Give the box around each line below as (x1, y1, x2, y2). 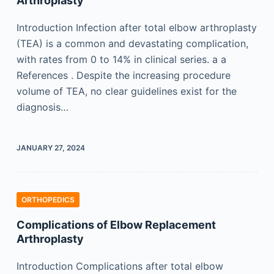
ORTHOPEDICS (21, 195, 75, 204)
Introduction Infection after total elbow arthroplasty (16, 21, 257, 34)
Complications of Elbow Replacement (16, 218, 216, 231)
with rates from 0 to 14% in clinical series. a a (16, 53, 226, 65)
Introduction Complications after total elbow (16, 260, 223, 272)
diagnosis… (16, 101, 68, 113)
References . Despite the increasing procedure (16, 69, 231, 81)
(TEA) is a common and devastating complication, (16, 37, 248, 50)
